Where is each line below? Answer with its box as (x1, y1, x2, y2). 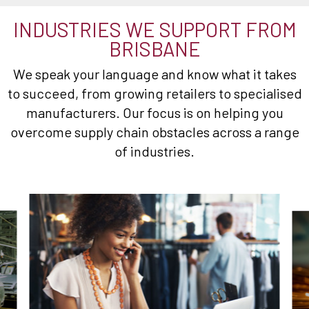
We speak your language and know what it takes (12, 66, 297, 83)
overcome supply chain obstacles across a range (10, 123, 299, 141)
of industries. (114, 143, 195, 160)
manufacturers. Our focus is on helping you (26, 104, 283, 121)
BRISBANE (108, 37, 201, 61)
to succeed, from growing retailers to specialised (7, 85, 302, 102)
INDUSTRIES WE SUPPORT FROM (12, 17, 297, 42)
